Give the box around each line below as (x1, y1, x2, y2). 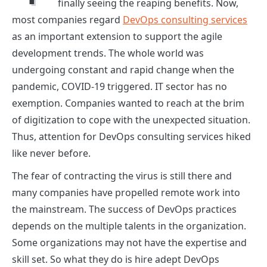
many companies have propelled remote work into (12, 185, 240, 199)
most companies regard (12, 13, 123, 26)
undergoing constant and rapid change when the (12, 63, 234, 76)
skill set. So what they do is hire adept (12, 252, 181, 266)
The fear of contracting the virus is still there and (12, 169, 232, 182)
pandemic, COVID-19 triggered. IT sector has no (12, 79, 227, 93)
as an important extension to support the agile (12, 29, 222, 43)
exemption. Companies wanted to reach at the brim (12, 96, 244, 110)
